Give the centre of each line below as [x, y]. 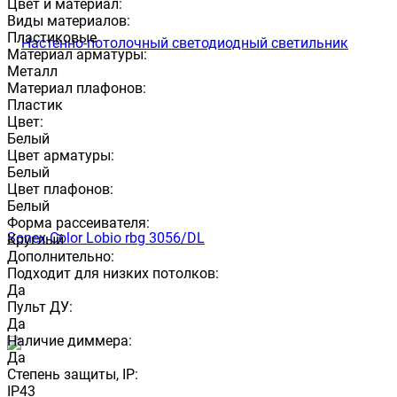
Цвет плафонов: [60, 189]
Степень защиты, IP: [73, 374]
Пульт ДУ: [40, 307]
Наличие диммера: [70, 340]
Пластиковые [52, 37]
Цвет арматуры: [61, 155]
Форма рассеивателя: [78, 222]
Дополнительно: [61, 256]
